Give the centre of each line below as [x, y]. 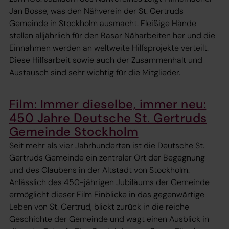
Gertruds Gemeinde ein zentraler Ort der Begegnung [107, 158]
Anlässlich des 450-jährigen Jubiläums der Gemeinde [109, 182]
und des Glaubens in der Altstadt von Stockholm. [99, 170]
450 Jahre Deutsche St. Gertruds [108, 118]
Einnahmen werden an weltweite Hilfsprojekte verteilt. [109, 48]
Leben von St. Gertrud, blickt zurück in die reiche [99, 207]
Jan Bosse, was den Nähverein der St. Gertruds [96, 11]
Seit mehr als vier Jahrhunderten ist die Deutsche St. [107, 146]
